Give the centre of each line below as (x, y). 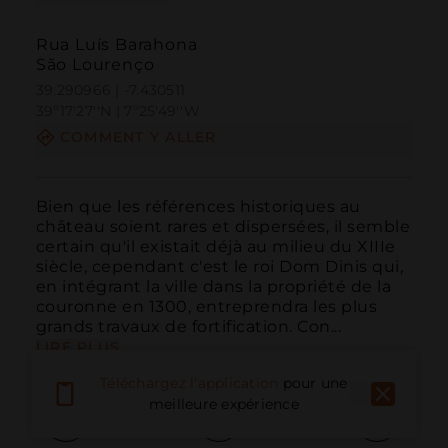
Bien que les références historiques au (198, 206)
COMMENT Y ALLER (138, 137)
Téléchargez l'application (189, 383)
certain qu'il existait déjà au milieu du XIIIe (215, 246)
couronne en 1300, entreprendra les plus (206, 306)
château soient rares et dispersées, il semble (223, 226)
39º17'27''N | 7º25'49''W (117, 111)
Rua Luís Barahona (116, 45)
